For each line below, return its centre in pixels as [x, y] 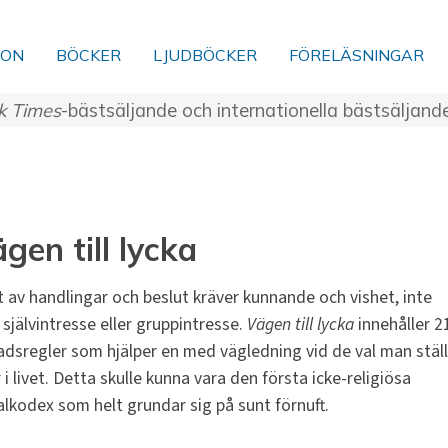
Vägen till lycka [300, 325]
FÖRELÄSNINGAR [356, 55]
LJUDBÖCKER [205, 55]
